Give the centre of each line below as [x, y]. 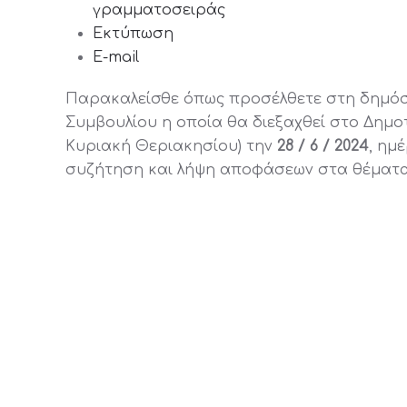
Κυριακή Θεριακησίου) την [171, 146]
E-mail [116, 57]
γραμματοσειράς [159, 10]
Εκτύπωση [133, 34]
